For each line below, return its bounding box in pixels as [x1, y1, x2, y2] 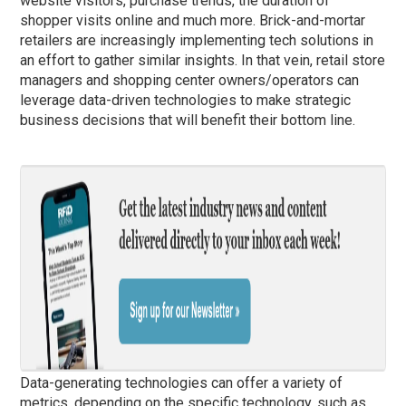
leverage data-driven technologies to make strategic [20, 92, 352, 110]
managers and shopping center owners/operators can [20, 72, 360, 90]
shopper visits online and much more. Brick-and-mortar [20, 12, 366, 30]
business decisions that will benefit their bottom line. [20, 111, 356, 130]
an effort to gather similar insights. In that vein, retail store [20, 52, 386, 70]
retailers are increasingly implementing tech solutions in [20, 32, 374, 50]
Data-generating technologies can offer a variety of [20, 374, 343, 392]
